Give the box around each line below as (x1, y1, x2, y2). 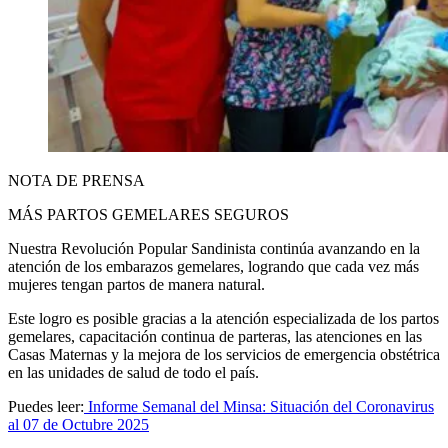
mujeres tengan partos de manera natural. (8, 275, 265, 293)
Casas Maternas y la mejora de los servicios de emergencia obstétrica (8, 345, 440, 363)
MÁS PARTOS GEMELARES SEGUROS (8, 205, 289, 223)
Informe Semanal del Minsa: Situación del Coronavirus (88, 397, 434, 415)
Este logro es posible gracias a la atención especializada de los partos (8, 309, 439, 327)
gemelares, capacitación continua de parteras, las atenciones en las (8, 327, 422, 345)
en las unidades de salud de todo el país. (8, 363, 259, 381)
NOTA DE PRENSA (8, 171, 145, 189)
